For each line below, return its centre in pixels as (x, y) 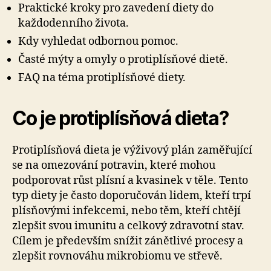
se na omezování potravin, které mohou (114, 165)
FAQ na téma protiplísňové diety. (102, 78)
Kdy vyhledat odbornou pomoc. (98, 41)
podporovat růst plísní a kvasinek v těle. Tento (130, 181)
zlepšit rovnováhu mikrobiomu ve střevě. (117, 256)
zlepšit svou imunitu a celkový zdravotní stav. (128, 226)
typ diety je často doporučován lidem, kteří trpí (132, 196)
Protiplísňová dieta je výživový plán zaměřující (132, 150)
